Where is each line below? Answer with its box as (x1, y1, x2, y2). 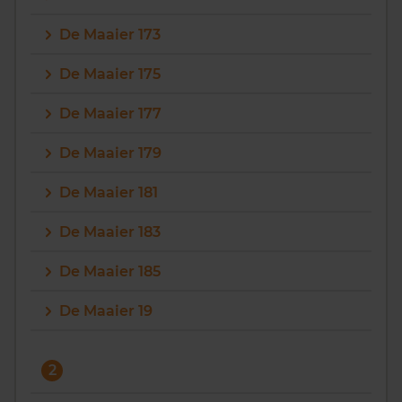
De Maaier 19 (59, 302, 153, 319)
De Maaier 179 (59, 144, 162, 162)
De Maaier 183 (59, 223, 161, 240)
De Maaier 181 (59, 184, 158, 201)
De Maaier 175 (59, 66, 161, 83)
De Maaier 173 (59, 26, 161, 43)
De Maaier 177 (59, 105, 162, 122)
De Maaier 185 (59, 263, 161, 280)
